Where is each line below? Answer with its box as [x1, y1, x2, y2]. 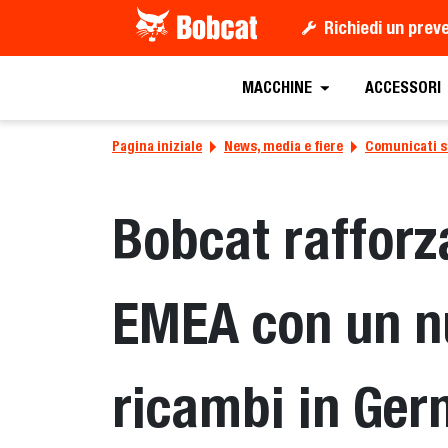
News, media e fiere [224, 138, 343, 154]
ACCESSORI [364, 78, 441, 98]
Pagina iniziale [112, 138, 202, 154]
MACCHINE [241, 78, 312, 98]
